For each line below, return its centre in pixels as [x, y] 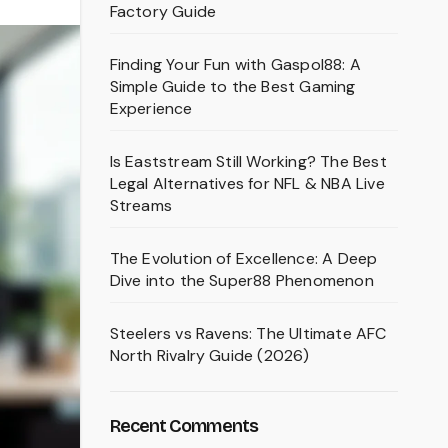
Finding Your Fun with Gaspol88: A [235, 64]
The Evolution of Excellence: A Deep [243, 258]
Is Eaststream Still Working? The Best [248, 161]
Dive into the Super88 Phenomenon [241, 280]
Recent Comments [183, 426]
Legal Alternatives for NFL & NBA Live [247, 183]
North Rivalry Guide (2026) [209, 355]
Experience [151, 108]
